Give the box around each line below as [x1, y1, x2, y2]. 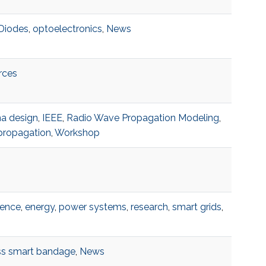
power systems [58, 201, 126, 213]
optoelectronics [32, 23, 102, 35]
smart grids [172, 201, 221, 213]
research [130, 201, 168, 213]
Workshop [54, 127, 100, 139]
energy [24, 201, 55, 213]
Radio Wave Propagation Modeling [66, 112, 219, 124]
